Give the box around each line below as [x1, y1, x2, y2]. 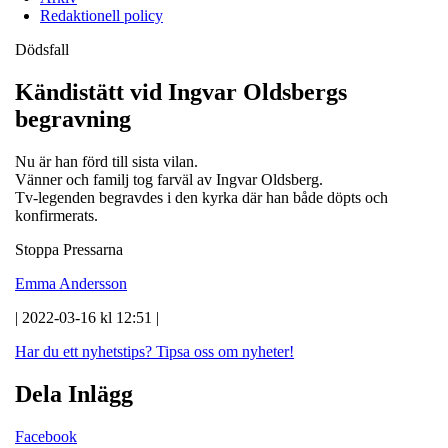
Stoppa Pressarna [15, 240, 123, 258]
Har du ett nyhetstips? [15, 342, 152, 360]
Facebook [15, 427, 77, 445]
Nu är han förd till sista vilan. [15, 152, 198, 170]
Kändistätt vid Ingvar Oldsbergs [15, 78, 347, 105]
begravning [15, 105, 131, 132]
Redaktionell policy [40, 6, 163, 24]
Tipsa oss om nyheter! [156, 342, 294, 360]
